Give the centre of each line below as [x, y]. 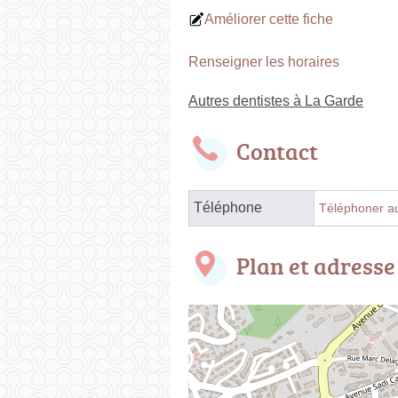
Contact [277, 151]
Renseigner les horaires [264, 61]
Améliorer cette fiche [269, 19]
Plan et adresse [316, 265]
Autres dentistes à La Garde [276, 100]
